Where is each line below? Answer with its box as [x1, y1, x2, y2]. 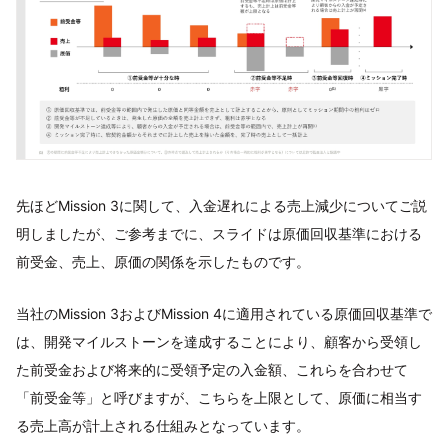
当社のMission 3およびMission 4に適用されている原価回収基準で [16, 304, 432, 322]
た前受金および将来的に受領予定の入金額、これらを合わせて [16, 360, 408, 378]
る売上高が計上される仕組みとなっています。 [16, 416, 310, 434]
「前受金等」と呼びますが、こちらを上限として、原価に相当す [16, 388, 422, 406]
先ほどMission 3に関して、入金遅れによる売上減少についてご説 [16, 196, 427, 214]
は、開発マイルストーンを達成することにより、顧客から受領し [16, 332, 422, 350]
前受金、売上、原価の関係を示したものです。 [16, 252, 310, 270]
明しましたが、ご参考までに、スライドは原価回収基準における [16, 224, 422, 242]
